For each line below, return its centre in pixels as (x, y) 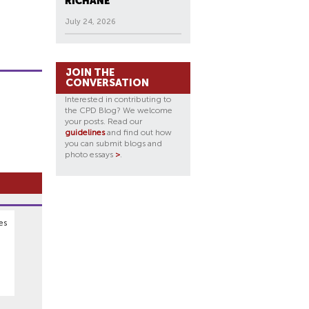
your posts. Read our (103, 121)
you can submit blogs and (113, 143)
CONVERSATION (107, 83)
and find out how (138, 132)
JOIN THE (90, 72)
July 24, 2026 (90, 22)
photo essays (90, 154)
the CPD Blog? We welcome (119, 110)
